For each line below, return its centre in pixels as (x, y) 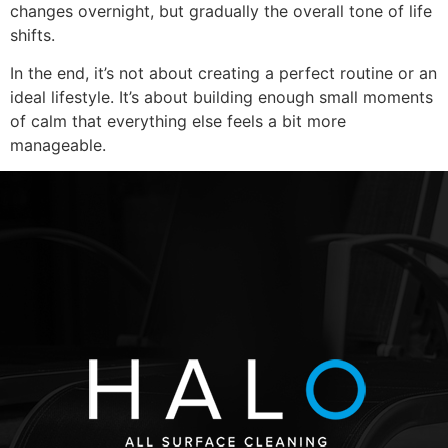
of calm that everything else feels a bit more (178, 120)
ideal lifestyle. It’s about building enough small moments (221, 96)
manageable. (58, 144)
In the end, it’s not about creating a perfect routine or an (223, 72)
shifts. (32, 34)
